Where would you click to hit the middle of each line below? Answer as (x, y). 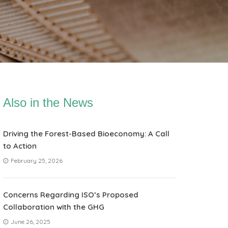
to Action (20, 146)
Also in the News (48, 103)
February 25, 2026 (36, 161)
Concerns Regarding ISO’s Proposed (71, 195)
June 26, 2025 (30, 222)
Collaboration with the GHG (54, 207)
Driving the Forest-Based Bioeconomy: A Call (86, 134)
